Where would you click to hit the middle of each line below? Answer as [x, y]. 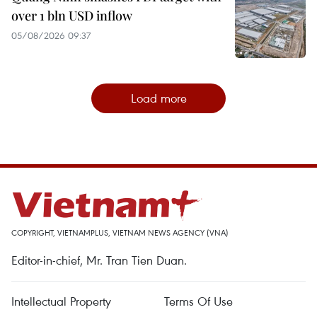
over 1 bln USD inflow [72, 15]
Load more [158, 98]
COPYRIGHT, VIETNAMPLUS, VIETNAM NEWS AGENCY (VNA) [120, 232]
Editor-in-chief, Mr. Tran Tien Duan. [99, 260]
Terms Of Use [198, 301]
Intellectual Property [61, 301]
